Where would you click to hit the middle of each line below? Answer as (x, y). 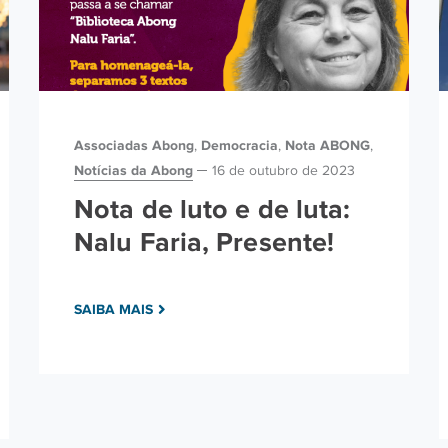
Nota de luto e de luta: (212, 208)
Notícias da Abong (133, 169)
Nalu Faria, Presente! (204, 241)
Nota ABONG (327, 144)
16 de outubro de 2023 (283, 170)
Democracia (239, 144)
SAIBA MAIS (113, 308)
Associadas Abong (134, 144)
